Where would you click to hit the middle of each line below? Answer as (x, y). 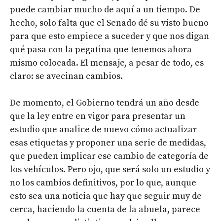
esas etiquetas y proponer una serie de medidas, (108, 143)
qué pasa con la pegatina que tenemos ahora (101, 49)
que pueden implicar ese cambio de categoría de (109, 156)
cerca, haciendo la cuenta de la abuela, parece (105, 209)
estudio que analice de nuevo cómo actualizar (103, 129)
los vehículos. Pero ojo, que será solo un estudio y (110, 169)
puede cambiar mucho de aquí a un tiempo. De (105, 9)
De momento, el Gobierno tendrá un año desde (105, 103)
